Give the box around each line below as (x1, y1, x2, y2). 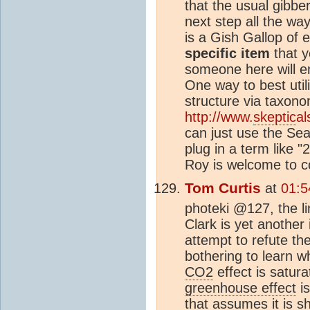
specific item (185, 45, 270, 61)
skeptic (253, 109, 296, 125)
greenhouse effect (185, 280, 296, 295)
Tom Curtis (185, 179, 261, 197)
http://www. (185, 109, 253, 125)
